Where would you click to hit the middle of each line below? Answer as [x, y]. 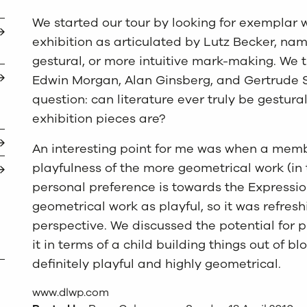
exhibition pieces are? [99, 119]
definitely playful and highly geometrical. [157, 264]
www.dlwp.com [71, 293]
